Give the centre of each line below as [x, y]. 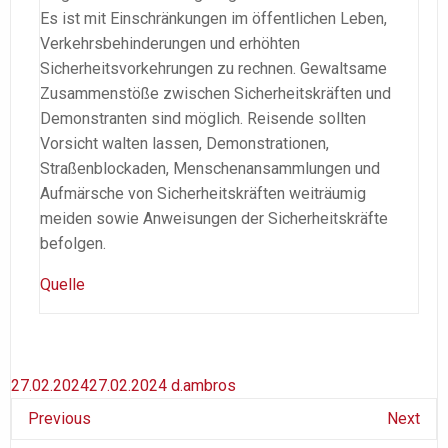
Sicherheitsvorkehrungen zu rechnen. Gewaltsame [213, 68]
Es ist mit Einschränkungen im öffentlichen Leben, [213, 18]
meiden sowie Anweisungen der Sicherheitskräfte [214, 218]
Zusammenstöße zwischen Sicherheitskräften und [215, 93]
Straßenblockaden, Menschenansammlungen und [210, 168]
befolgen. [73, 243]
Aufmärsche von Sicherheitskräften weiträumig [203, 193]
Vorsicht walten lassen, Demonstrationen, [184, 143]
